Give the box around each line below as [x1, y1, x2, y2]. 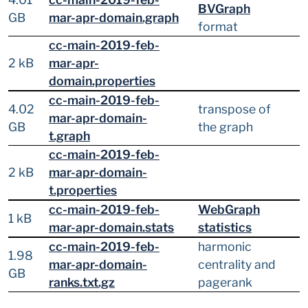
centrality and [198, 257, 276, 272]
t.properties [49, 183, 117, 198]
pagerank [198, 275, 252, 290]
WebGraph [198, 202, 260, 217]
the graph [198, 120, 253, 135]
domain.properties [49, 74, 155, 89]
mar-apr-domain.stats [49, 220, 174, 235]
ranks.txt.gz [49, 275, 115, 290]
